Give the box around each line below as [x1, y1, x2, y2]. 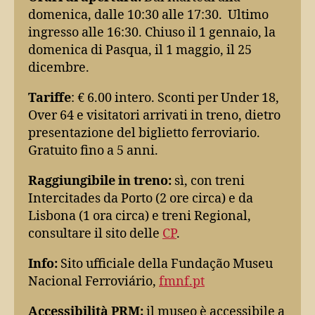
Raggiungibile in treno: [28, 173, 172, 190]
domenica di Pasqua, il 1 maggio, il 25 [28, 42, 252, 59]
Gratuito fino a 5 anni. [28, 143, 158, 160]
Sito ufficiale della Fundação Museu [58, 256, 273, 273]
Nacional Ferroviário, [28, 274, 159, 290]
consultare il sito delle [28, 226, 162, 243]
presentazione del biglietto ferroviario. [28, 125, 260, 142]
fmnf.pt [159, 274, 205, 290]
